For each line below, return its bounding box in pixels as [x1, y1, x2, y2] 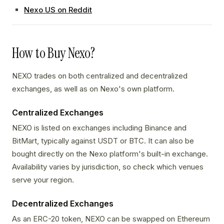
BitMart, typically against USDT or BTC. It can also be [12, 136, 194, 146]
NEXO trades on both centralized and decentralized [12, 71, 187, 81]
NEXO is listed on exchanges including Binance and [12, 123, 186, 133]
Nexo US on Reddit [24, 5, 92, 15]
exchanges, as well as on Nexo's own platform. [12, 84, 174, 94]
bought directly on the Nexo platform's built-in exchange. [12, 149, 208, 159]
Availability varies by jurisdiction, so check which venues [12, 162, 203, 172]
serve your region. [12, 175, 74, 185]
